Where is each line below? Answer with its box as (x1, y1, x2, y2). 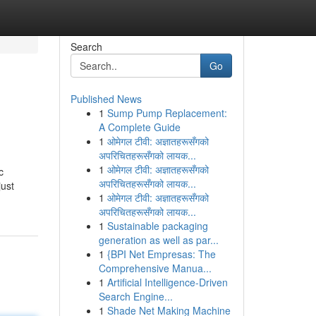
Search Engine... (98, 289, 173, 303)
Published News (70, 92, 142, 106)
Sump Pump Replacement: (107, 106, 227, 120)
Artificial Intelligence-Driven (107, 275, 228, 289)
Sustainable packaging (107, 219, 208, 233)
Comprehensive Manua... (98, 261, 212, 275)
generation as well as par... (98, 233, 219, 247)
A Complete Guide (98, 120, 181, 134)
